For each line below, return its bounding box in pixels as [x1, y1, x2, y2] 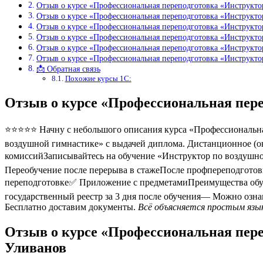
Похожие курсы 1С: [65, 74, 131, 83]
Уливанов [5, 240, 66, 255]
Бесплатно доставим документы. [5, 202, 138, 213]
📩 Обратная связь [36, 64, 100, 74]
